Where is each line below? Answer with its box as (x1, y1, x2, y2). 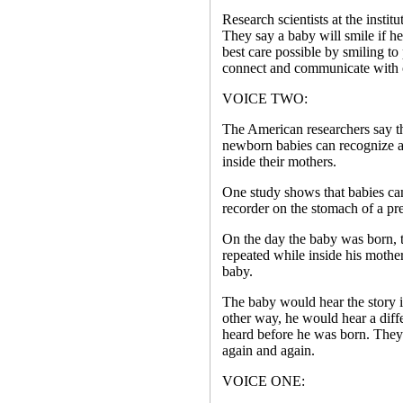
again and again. (221, 343, 315, 358)
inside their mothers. (221, 154, 336, 169)
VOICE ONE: (221, 373, 305, 389)
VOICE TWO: (221, 91, 308, 106)
